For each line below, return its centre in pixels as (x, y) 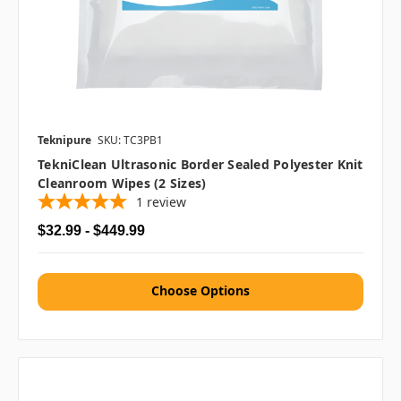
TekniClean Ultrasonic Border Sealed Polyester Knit (200, 165)
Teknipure (64, 141)
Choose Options (200, 291)
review (166, 202)
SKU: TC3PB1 (130, 141)
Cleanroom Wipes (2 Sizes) (122, 183)
